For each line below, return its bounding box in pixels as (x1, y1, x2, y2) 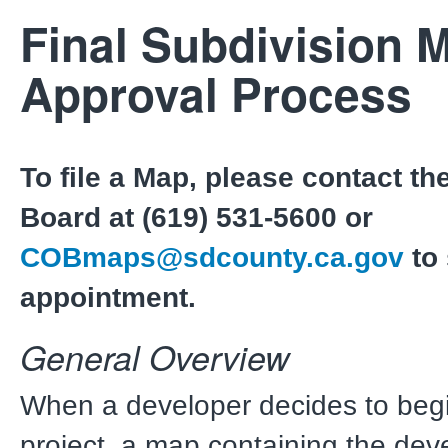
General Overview (20, 332, 290, 381)
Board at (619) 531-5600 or (20, 201, 373, 233)
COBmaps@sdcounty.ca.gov (20, 241, 404, 273)
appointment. (20, 281, 196, 313)
